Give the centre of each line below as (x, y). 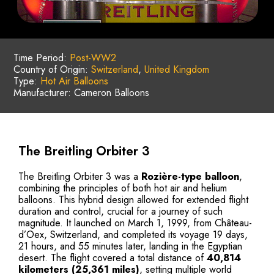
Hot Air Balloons (74, 81)
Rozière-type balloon (190, 177)
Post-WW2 (93, 58)
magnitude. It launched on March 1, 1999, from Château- (135, 223)
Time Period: (42, 58)
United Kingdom (177, 69)
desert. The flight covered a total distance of (113, 258)
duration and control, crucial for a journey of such (120, 212)
